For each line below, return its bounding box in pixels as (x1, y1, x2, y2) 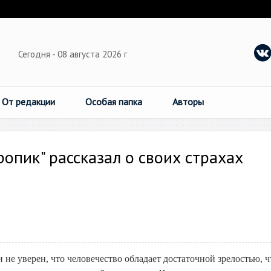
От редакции (2, 96, 55, 108)
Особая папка (85, 96, 142, 108)
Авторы (172, 96, 204, 108)
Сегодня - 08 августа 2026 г (18, 48, 129, 60)
